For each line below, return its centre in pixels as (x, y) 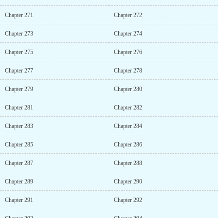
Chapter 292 (128, 200)
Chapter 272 (128, 15)
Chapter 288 (128, 163)
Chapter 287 (19, 163)
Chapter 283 (19, 126)
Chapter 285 (19, 145)
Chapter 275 (19, 52)
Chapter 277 (19, 71)
